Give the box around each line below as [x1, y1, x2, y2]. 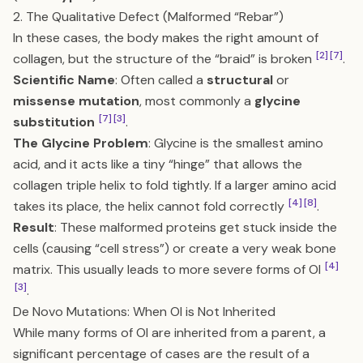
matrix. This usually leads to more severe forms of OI [13, 261, 324, 278]
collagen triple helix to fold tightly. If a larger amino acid [13, 177, 336, 194]
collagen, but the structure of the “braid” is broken [13, 50, 315, 67]
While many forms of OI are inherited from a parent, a [13, 324, 326, 341]
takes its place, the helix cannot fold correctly [13, 198, 288, 215]
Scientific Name [13, 71, 115, 88]
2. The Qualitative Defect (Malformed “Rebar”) [13, 8, 284, 25]
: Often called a [115, 71, 207, 88]
